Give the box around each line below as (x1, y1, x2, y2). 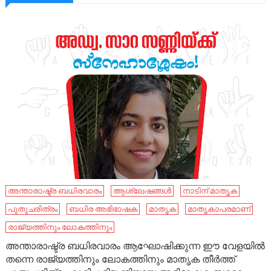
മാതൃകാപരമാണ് (188, 204, 251, 214)
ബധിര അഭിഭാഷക (69, 204, 138, 214)
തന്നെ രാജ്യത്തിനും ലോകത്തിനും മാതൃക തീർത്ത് (5, 253, 236, 266)
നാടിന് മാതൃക (183, 186, 238, 196)
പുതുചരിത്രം (8, 204, 58, 214)
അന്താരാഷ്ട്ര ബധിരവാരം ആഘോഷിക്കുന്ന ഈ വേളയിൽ (5, 240, 266, 252)
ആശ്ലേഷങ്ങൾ (113, 186, 172, 196)
